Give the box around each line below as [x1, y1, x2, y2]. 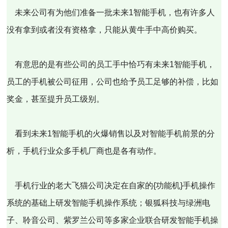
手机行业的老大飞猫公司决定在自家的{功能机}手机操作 [7, 181, 216, 190]
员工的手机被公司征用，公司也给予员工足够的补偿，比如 [7, 77, 219, 86]
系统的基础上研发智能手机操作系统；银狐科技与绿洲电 [7, 198, 211, 207]
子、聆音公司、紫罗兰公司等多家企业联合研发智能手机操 [7, 216, 219, 224]
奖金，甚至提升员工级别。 [7, 95, 105, 103]
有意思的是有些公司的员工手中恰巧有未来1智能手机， [7, 60, 215, 69]
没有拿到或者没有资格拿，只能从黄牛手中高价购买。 [7, 25, 203, 34]
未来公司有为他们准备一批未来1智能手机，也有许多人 [7, 8, 215, 17]
